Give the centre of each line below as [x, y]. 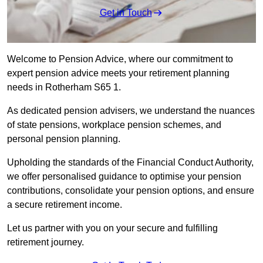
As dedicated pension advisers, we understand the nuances [131, 111]
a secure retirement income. [66, 205]
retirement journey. [47, 242]
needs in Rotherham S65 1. [65, 87]
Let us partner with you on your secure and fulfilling [112, 228]
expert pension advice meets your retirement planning [118, 73]
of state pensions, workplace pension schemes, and [114, 125]
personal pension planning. [65, 139]
